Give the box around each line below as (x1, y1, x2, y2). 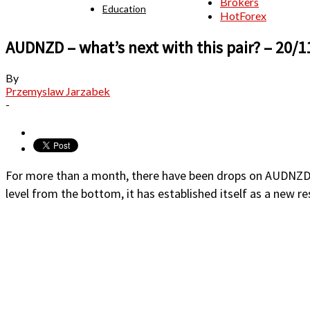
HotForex (220, 8, 266, 22)
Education (102, 2, 146, 15)
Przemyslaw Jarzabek (6, 84, 110, 98)
